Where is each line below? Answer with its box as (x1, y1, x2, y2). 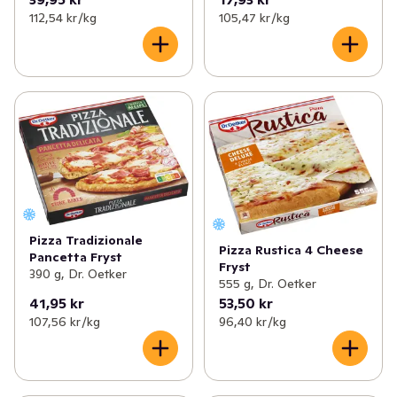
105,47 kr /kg (218, 9, 290, 26)
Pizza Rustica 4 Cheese (218, 241, 363, 258)
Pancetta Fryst (29, 249, 122, 266)
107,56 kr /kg (29, 313, 100, 330)
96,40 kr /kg (218, 313, 286, 330)
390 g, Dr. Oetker (29, 266, 127, 283)
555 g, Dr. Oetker (218, 275, 316, 292)
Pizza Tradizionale (29, 232, 143, 249)
